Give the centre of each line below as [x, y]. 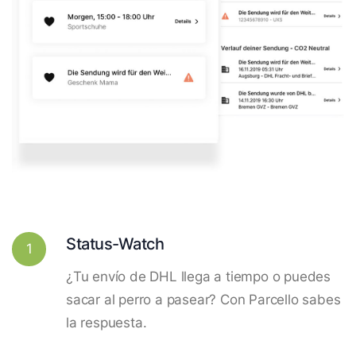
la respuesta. [106, 322]
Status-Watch [115, 243]
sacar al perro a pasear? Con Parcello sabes [203, 299]
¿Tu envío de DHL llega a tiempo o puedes [198, 276]
